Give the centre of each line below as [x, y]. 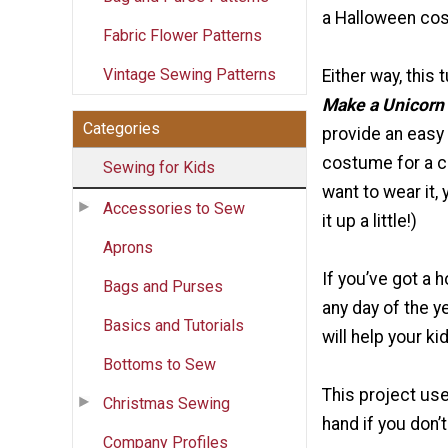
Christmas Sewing [166, 403]
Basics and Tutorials [173, 325]
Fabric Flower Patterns [182, 35]
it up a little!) [369, 220]
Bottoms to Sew [159, 364]
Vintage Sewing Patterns [189, 74]
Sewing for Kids [159, 167]
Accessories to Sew [174, 208]
